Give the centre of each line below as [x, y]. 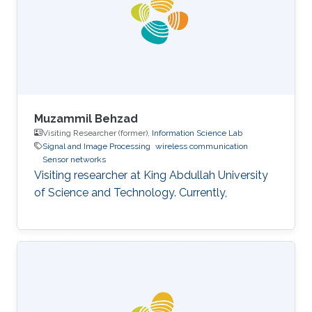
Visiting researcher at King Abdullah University [151, 175]
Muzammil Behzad [86, 118]
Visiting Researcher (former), [97, 133]
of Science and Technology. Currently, [131, 192]
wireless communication [202, 146]
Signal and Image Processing [96, 146]
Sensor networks [74, 159]
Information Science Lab [197, 133]
